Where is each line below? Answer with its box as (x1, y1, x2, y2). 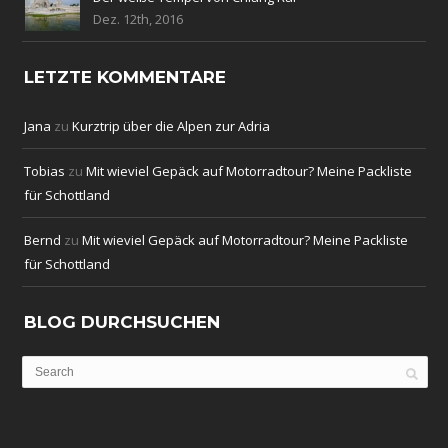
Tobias (24, 162, 66, 181)
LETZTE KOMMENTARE (24, 67, 227, 88)
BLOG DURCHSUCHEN (24, 312, 221, 333)
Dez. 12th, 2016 (93, 10, 184, 29)
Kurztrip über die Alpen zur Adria (72, 117, 271, 136)
